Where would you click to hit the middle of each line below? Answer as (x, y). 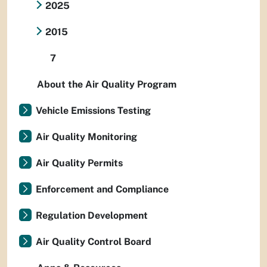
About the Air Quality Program (107, 85)
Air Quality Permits (79, 163)
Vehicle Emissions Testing (93, 111)
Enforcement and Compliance (102, 190)
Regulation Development (92, 216)
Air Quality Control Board (94, 242)
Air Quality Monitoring (86, 137)
